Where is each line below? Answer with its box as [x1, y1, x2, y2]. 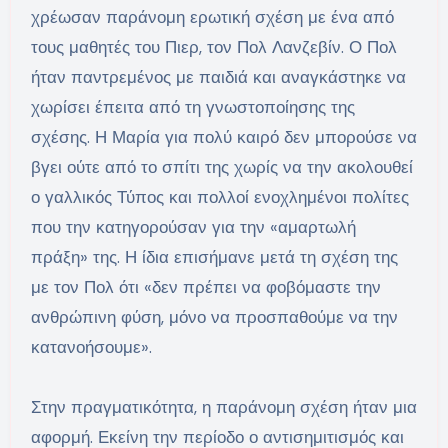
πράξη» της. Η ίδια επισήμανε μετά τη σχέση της [30, 246, 398, 269]
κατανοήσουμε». [30, 336, 152, 359]
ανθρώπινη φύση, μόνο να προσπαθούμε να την [30, 306, 398, 329]
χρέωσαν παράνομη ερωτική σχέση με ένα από [30, 6, 394, 29]
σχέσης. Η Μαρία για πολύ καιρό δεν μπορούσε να [30, 126, 417, 149]
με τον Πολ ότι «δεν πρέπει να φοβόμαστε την [30, 276, 381, 299]
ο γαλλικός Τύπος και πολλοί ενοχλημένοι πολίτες [30, 186, 409, 209]
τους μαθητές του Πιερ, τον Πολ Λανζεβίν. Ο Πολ [30, 36, 397, 59]
